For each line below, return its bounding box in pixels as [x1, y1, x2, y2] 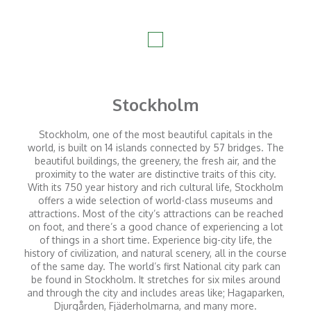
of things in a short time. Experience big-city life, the [39, 234, 272, 246]
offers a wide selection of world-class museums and [38, 194, 273, 207]
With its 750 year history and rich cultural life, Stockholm [28, 181, 283, 194]
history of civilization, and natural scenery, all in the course [24, 247, 287, 260]
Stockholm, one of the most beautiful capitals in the [38, 128, 273, 141]
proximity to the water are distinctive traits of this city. [35, 168, 276, 180]
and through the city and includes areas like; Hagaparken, [26, 287, 285, 299]
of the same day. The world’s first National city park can [31, 260, 280, 273]
